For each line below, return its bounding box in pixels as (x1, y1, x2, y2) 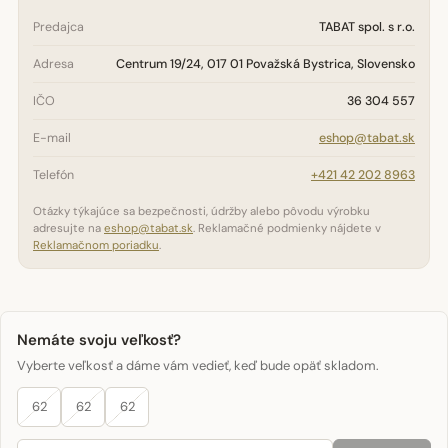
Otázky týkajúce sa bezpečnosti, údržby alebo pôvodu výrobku (33, 204, 370, 219)
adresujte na (33, 221, 104, 236)
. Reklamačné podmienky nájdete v (193, 221, 381, 236)
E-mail (33, 130, 71, 146)
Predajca (33, 19, 84, 35)
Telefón (33, 167, 74, 183)
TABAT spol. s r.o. (319, 19, 415, 35)
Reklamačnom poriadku (33, 238, 159, 253)
